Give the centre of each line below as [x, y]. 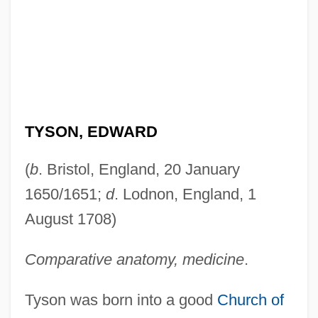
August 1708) [70, 219]
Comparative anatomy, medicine [134, 259]
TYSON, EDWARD [91, 131]
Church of [250, 300]
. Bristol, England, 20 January [139, 169]
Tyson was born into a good [121, 300]
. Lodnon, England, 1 [185, 194]
